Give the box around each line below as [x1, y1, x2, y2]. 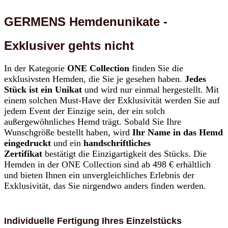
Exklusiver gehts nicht [4, 39, 134, 53]
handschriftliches [83, 138, 151, 149]
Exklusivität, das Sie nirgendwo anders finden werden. [4, 181, 206, 191]
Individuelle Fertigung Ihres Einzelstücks [4, 216, 182, 226]
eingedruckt [4, 138, 53, 149]
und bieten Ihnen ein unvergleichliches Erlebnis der [4, 170, 194, 181]
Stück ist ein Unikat [4, 84, 84, 95]
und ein [53, 138, 83, 149]
